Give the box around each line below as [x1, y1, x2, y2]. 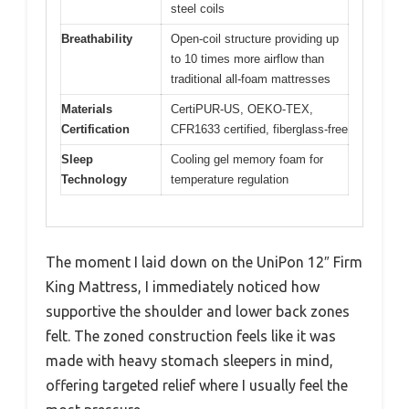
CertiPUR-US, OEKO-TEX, [171, 101, 313, 116]
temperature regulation [171, 172, 288, 186]
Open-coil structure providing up [171, 31, 339, 46]
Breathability [61, 31, 132, 46]
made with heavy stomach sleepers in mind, [46, 352, 333, 370]
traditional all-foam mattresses [171, 71, 330, 86]
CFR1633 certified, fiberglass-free [171, 121, 348, 136]
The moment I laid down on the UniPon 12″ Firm [46, 254, 362, 271]
